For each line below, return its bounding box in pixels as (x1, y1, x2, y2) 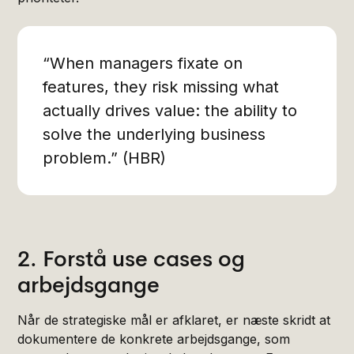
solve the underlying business (43, 124, 266, 144)
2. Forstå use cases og (17, 244, 246, 273)
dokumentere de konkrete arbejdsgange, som (17, 330, 291, 347)
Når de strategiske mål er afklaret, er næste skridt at (17, 311, 331, 328)
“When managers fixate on (43, 53, 243, 73)
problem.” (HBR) (43, 148, 167, 168)
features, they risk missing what (43, 77, 280, 96)
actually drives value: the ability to (43, 100, 298, 120)
